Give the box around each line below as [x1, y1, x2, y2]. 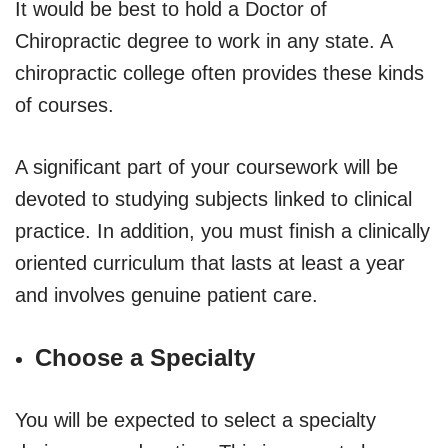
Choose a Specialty [35, 343, 255, 371]
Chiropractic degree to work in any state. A [15, 29, 392, 52]
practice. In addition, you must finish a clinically [15, 219, 430, 242]
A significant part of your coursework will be [15, 155, 398, 178]
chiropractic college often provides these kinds [15, 61, 424, 84]
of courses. [15, 93, 114, 116]
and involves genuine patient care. [15, 283, 318, 306]
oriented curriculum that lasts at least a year [15, 251, 405, 274]
